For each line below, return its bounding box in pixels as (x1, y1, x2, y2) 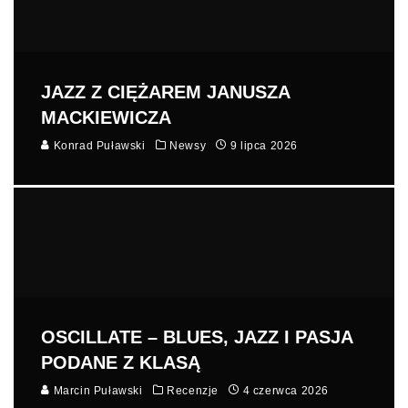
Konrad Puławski (50, 138, 146, 152)
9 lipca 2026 (229, 138, 299, 152)
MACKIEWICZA (41, 107, 171, 127)
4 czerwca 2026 (242, 383, 330, 397)
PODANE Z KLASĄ (41, 352, 200, 372)
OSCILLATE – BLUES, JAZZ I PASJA (41, 326, 352, 347)
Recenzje (167, 383, 219, 397)
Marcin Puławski (50, 383, 143, 397)
